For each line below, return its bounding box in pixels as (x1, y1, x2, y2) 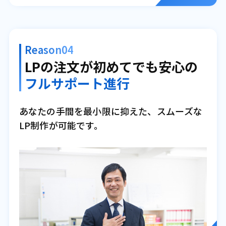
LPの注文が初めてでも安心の (24, 56, 198, 76)
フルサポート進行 (24, 73, 130, 92)
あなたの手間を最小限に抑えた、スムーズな (19, 104, 203, 118)
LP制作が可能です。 (19, 118, 103, 132)
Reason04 (24, 42, 74, 57)
